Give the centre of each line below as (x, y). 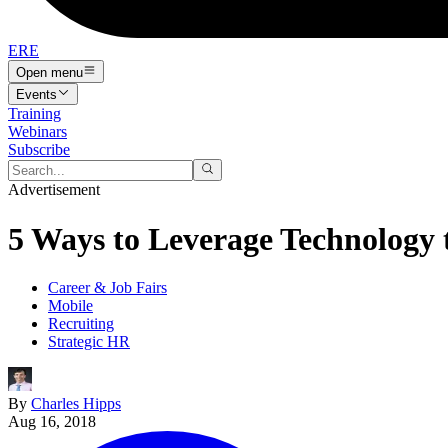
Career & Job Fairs (107, 288)
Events (36, 94)
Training (34, 113)
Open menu (49, 72)
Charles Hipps (76, 404)
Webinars (37, 131)
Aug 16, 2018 (52, 422)
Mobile (70, 306)
